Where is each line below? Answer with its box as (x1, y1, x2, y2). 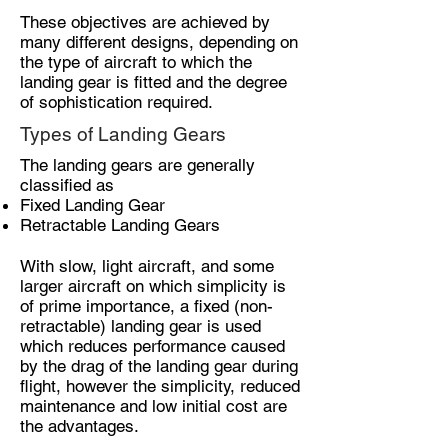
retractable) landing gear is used (20, 316, 261, 336)
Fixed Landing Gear (20, 195, 165, 215)
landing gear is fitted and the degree (20, 72, 287, 92)
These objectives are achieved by (20, 12, 270, 32)
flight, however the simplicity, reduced (20, 376, 300, 396)
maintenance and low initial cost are (20, 396, 287, 416)
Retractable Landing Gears (20, 215, 220, 235)
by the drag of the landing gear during (20, 356, 298, 376)
